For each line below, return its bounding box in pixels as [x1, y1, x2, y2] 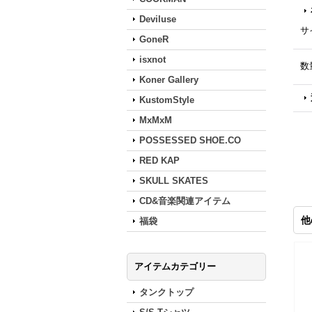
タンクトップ [139, 287, 194, 297]
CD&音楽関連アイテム [139, 196, 231, 206]
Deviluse [139, 14, 176, 24]
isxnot [139, 54, 166, 65]
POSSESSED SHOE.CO [139, 135, 241, 146]
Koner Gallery [139, 75, 198, 85]
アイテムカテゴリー [134, 261, 216, 272]
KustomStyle [139, 95, 194, 105]
